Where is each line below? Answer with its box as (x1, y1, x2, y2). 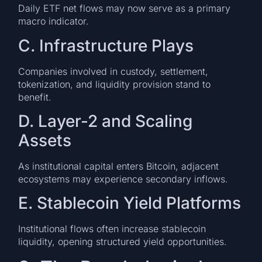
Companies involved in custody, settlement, (18, 65, 209, 77)
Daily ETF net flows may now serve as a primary (18, 2, 231, 15)
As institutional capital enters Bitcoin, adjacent (18, 160, 219, 173)
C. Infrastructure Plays (18, 35, 194, 56)
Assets (18, 130, 72, 151)
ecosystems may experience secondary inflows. (18, 173, 229, 185)
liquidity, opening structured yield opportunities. (18, 236, 227, 248)
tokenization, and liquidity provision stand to (18, 78, 211, 90)
